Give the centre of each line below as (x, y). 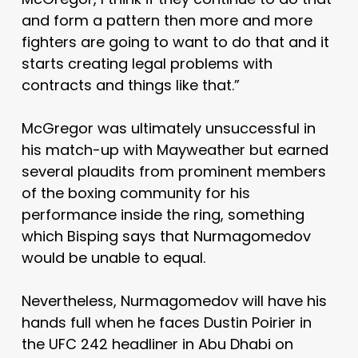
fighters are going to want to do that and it (175, 42)
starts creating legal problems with (147, 63)
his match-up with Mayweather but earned (175, 149)
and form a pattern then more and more (167, 20)
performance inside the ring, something (163, 214)
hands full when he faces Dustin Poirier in (166, 322)
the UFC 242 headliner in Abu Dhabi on (157, 344)
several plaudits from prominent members (173, 171)
